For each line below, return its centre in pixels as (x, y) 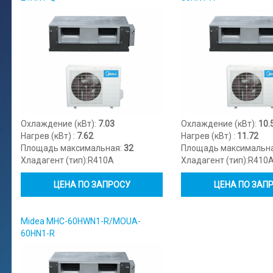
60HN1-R (38, 233)
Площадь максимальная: (72, 148)
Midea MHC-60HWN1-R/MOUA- (81, 221)
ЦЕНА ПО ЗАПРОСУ (92, 184)
